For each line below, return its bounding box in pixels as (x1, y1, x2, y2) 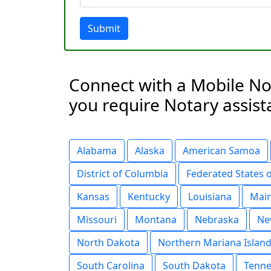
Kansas (77, 190, 109, 203)
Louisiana (188, 190, 232, 203)
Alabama (77, 144, 117, 157)
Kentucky (128, 190, 170, 203)
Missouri (77, 213, 117, 226)
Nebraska (195, 213, 239, 226)
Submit (88, 22, 120, 35)
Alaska (135, 144, 165, 157)
